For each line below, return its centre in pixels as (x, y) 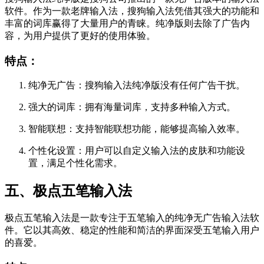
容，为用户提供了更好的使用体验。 (80, 36)
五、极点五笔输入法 (68, 191)
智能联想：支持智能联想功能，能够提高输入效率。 (137, 129)
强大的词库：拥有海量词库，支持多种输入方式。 (132, 107)
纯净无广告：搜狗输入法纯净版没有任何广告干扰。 (137, 85)
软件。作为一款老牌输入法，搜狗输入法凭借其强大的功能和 (132, 11)
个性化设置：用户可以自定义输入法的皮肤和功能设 (137, 151)
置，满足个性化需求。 (75, 163)
